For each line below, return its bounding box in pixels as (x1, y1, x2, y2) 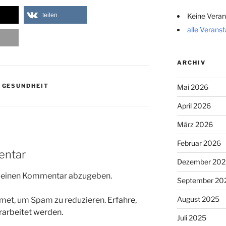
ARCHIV (177, 59, 206, 67)
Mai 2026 (177, 83, 208, 92)
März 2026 (177, 120, 213, 129)
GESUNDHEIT (2, 82, 49, 89)
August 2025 (177, 195, 219, 204)
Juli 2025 (177, 213, 206, 222)
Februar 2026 (177, 139, 221, 148)
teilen (42, 11, 58, 19)
